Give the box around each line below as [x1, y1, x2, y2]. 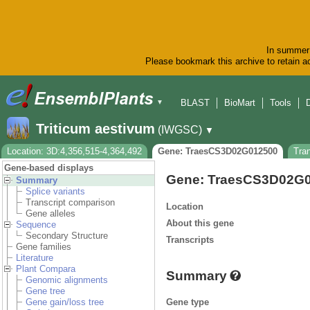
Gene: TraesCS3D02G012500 [158, 146, 277, 157]
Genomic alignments [26, 275, 108, 286]
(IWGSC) [158, 124, 202, 136]
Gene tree [26, 286, 65, 297]
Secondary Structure [26, 230, 108, 241]
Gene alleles [26, 208, 75, 219]
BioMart [224, 98, 255, 109]
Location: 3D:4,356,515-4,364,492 [7, 146, 142, 157]
